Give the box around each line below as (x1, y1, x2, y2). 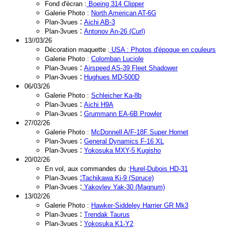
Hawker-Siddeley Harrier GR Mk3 (91, 202, 188, 209)
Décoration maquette (45, 46, 106, 53)
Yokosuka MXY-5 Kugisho (84, 147, 161, 154)
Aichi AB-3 (84, 18, 115, 26)
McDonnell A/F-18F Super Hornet (91, 128, 188, 136)
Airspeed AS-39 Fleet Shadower (84, 64, 178, 72)
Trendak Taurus (84, 211, 130, 218)
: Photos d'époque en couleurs (125, 46, 216, 53)
